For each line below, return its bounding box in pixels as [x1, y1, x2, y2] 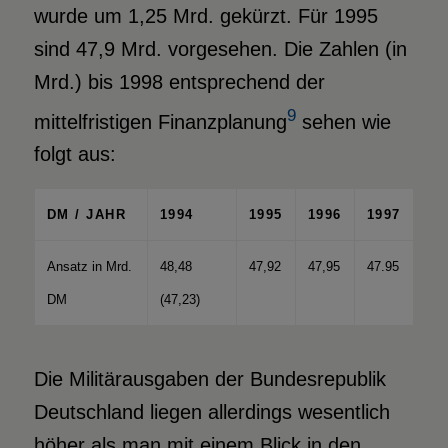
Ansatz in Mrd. [46, 259, 132, 275]
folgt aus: [33, 143, 116, 166]
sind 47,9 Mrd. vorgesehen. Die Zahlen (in [33, 37, 407, 60]
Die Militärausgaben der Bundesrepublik [33, 368, 386, 391]
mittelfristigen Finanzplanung [33, 110, 287, 133]
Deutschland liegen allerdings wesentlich [33, 401, 390, 424]
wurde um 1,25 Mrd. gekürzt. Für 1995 [33, 4, 378, 27]
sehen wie [295, 110, 391, 133]
